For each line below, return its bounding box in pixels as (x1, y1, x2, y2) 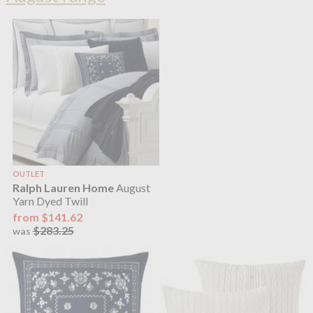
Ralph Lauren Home (12, 180, 114, 194)
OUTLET (12, 168, 45, 178)
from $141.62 (12, 210, 82, 224)
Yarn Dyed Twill (12, 194, 88, 208)
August (113, 180, 150, 194)
